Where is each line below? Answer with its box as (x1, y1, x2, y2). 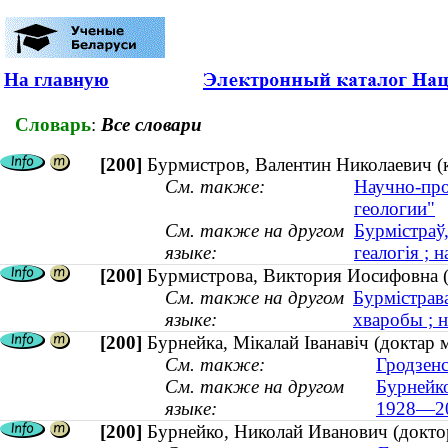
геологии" (354, 198, 435, 220)
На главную (4, 69, 109, 90)
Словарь (15, 113, 91, 135)
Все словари (101, 113, 202, 135)
